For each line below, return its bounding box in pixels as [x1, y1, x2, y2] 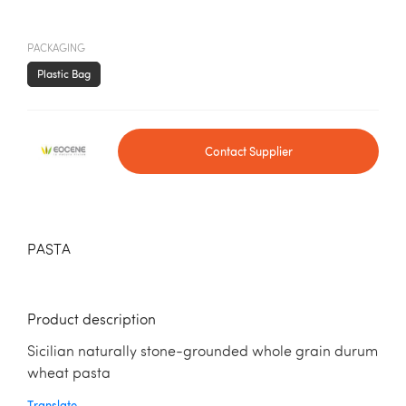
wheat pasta [27, 367, 111, 382]
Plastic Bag [37, 66, 91, 81]
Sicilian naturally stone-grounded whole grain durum [27, 345, 378, 361]
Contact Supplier [204, 143, 293, 159]
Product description [27, 314, 156, 329]
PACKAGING [27, 43, 85, 54]
